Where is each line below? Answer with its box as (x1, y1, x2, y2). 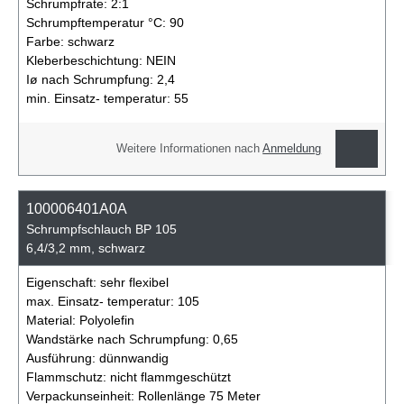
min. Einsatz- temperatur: (26, 91, 174, 106)
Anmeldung (262, 142, 322, 155)
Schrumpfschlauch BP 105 (26, 221, 177, 236)
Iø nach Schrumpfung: (26, 72, 157, 87)
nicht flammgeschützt (110, 369, 231, 384)
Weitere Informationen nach (116, 142, 263, 155)
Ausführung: (26, 350, 99, 365)
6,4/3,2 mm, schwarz (26, 240, 145, 255)
